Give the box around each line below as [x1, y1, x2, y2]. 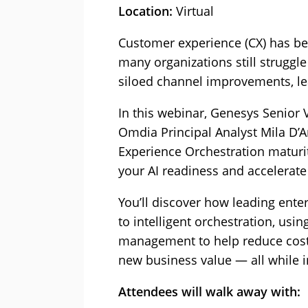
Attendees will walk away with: [118, 283, 300, 300]
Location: [118, 2, 173, 19]
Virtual [173, 2, 214, 19]
